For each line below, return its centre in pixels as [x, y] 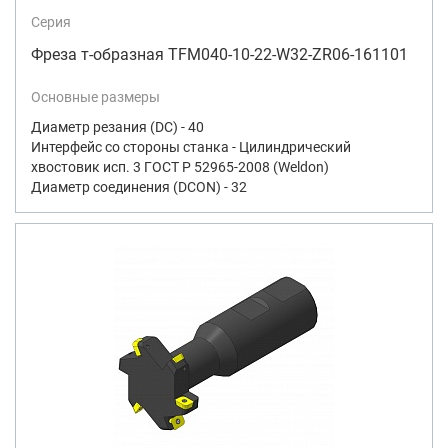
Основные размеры [95, 96]
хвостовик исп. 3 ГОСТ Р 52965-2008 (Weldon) [180, 166]
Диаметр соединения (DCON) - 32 [139, 186]
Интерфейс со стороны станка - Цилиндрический [191, 146]
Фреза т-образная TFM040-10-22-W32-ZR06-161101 [219, 54]
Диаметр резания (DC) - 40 [117, 126]
